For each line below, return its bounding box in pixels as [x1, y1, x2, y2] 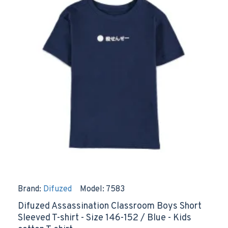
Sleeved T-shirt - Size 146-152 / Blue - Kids [18, 212, 191, 224]
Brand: [18, 184, 41, 194]
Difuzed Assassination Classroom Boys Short [18, 201, 202, 212]
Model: [80, 184, 104, 194]
